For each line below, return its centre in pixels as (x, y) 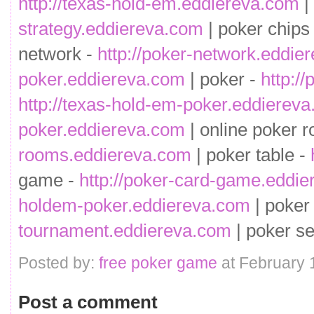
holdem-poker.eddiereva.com (134, 205)
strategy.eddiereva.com (111, 28)
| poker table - (251, 155)
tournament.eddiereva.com (125, 230)
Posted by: (59, 263)
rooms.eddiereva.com (105, 155)
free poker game (158, 263)
